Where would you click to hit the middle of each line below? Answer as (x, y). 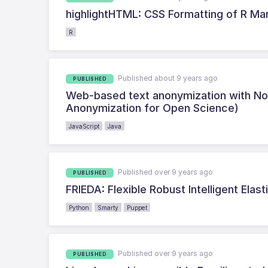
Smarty (108, 207)
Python (79, 207)
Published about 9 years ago (168, 78)
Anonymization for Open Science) (153, 108)
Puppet (137, 207)
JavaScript (84, 126)
